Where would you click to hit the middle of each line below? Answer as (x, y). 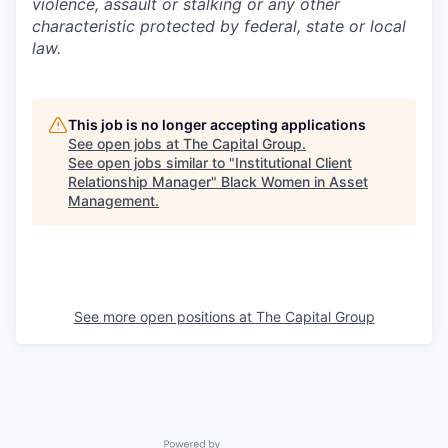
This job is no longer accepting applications (217, 124)
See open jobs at (125, 143)
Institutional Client (293, 162)
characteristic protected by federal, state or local (219, 26)
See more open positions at (164, 316)
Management (111, 200)
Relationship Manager (139, 181)
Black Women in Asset (294, 181)
